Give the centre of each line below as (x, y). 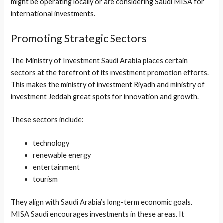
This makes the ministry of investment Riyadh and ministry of (108, 84)
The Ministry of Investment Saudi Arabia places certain (100, 60)
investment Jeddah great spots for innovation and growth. (105, 96)
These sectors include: (48, 119)
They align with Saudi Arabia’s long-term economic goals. (102, 202)
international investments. (53, 14)
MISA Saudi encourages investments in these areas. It (98, 214)
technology (51, 143)
